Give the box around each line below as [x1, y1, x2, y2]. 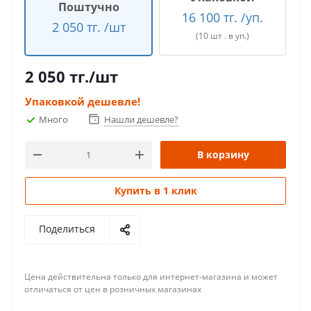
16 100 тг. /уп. [182, 9, 263, 26]
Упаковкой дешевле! [25, 94, 140, 108]
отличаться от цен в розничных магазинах [24, 283, 201, 295]
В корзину [197, 148, 249, 161]
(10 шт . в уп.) [196, 30, 249, 42]
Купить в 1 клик [114, 184, 197, 197]
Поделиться [39, 222, 95, 235]
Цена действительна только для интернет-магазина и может [24, 271, 278, 283]
